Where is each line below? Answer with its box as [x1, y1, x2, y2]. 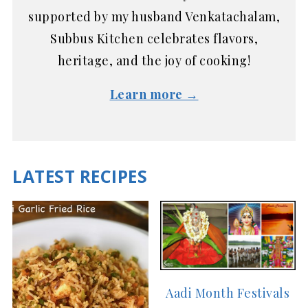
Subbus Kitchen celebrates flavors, [50, 30, 258, 47]
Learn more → [109, 86, 199, 103]
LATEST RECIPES [12, 165, 147, 188]
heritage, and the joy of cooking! [57, 52, 251, 69]
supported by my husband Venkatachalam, [28, 8, 280, 25]
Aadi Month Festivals [166, 284, 290, 301]
